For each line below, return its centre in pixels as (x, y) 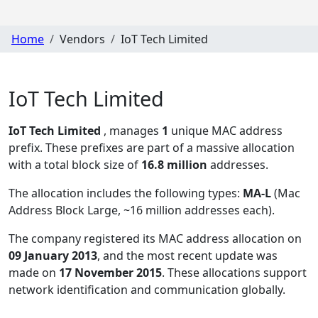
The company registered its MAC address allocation (148, 239)
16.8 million (174, 165)
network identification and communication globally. (147, 290)
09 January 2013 (53, 256)
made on (34, 273)
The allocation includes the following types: (126, 193)
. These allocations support (234, 273)
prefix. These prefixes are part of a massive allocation (152, 148)
